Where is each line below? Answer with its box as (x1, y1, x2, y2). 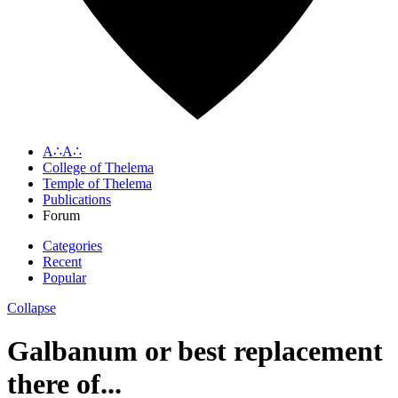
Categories (43, 237, 102, 253)
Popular (43, 269, 86, 285)
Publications (43, 191, 111, 207)
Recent (43, 253, 82, 269)
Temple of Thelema (43, 175, 152, 191)
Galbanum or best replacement (7, 334, 383, 367)
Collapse (7, 299, 56, 315)
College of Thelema (43, 159, 154, 175)
